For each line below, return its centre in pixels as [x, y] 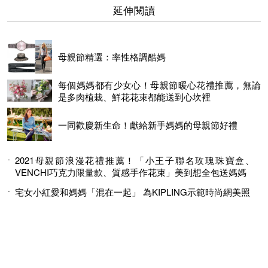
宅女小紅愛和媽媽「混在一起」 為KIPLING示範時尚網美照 [133, 192]
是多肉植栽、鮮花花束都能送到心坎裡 [134, 97]
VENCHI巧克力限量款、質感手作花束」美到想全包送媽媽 [131, 172]
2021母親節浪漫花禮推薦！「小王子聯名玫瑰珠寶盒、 [135, 160]
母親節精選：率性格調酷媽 [112, 57]
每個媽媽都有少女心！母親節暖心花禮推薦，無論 [159, 85]
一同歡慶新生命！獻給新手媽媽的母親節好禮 [148, 124]
